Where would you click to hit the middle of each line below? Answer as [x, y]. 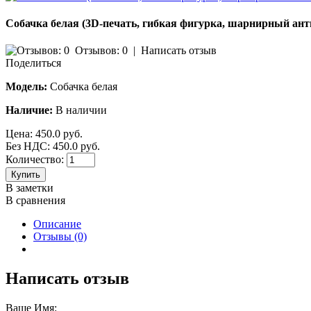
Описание [57, 224]
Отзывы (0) [60, 237]
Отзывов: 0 [101, 51]
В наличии [81, 110]
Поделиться [33, 63]
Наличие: [29, 110]
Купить [26, 175]
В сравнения [35, 201]
